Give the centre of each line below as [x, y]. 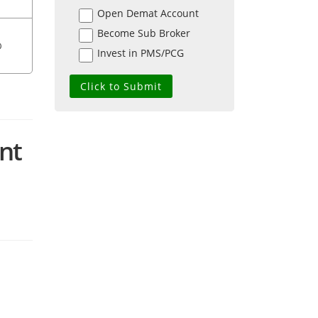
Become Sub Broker [144, 33]
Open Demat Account [148, 13]
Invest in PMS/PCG [141, 53]
